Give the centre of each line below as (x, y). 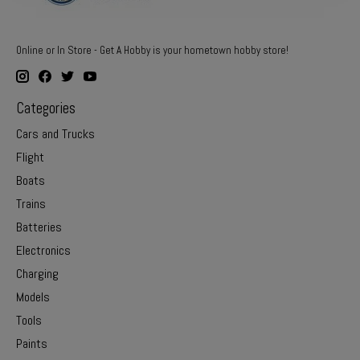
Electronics (43, 251)
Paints (32, 344)
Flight (30, 157)
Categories (46, 108)
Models (33, 297)
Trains (31, 204)
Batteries (39, 227)
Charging (37, 274)
